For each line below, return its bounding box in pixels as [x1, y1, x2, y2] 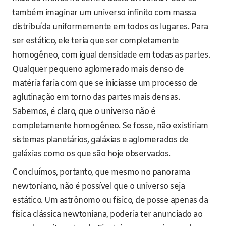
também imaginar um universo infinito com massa [12, 8, 196, 19]
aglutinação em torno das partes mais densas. [12, 92, 180, 103]
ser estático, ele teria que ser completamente [12, 36, 179, 47]
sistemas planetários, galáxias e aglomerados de [12, 135, 189, 146]
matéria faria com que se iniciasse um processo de [12, 78, 198, 89]
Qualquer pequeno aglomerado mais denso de [12, 64, 184, 75]
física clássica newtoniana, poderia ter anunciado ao [12, 209, 202, 220]
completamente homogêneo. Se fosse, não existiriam [12, 121, 208, 132]
